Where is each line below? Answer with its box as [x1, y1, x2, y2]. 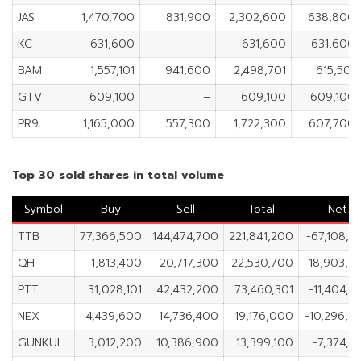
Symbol [24, 201, 63, 218]
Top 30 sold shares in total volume [12, 167, 224, 185]
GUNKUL [17, 334, 64, 352]
